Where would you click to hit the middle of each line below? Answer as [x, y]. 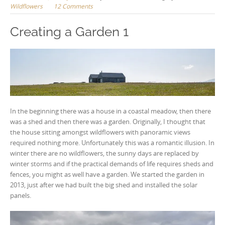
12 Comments [73, 6]
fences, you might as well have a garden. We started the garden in [107, 174]
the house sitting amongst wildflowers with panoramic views [100, 132]
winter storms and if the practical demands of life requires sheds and [112, 163]
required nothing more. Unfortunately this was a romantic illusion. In [112, 142]
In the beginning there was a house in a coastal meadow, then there [110, 111]
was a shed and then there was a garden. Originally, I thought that [108, 121]
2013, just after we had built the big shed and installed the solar [104, 185]
